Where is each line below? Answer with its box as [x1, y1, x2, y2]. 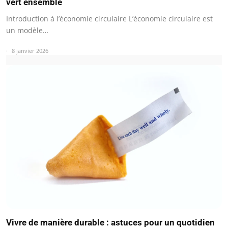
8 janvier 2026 [12, 47, 48, 55]
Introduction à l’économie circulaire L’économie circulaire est [6, 14, 213, 24]
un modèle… [6, 25, 48, 36]
